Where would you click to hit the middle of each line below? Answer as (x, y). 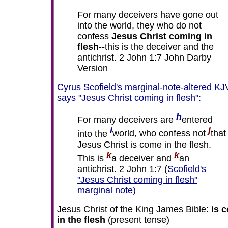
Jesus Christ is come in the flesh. (144, 144)
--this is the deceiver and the (156, 47)
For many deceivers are (127, 120)
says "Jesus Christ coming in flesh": (129, 98)
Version (93, 68)
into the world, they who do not (139, 25)
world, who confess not (159, 134)
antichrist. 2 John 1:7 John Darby (144, 58)
